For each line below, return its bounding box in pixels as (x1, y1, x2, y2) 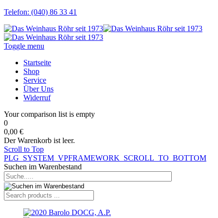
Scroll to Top (4, 145, 44, 153)
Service (23, 76, 46, 84)
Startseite (23, 58, 51, 67)
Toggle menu (4, 42, 44, 50)
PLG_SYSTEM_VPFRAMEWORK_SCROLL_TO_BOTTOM (4, 154, 206, 162)
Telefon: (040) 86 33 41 (4, 8, 77, 16)
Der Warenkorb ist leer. (4, 136, 75, 145)
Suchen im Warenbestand (4, 163, 82, 171)
